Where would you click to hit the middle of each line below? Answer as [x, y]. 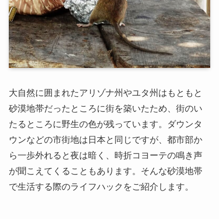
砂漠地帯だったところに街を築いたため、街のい [105, 109]
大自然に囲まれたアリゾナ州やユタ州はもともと [105, 93]
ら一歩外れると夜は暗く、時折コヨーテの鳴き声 [105, 156]
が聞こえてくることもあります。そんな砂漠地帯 [105, 171]
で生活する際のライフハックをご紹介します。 [101, 187]
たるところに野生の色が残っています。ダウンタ [105, 124]
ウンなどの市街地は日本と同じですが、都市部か [105, 140]
